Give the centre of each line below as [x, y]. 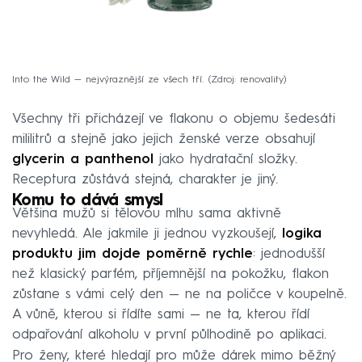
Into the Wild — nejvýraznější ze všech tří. [108, 80]
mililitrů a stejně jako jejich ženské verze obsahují [164, 139]
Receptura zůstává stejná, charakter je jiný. [145, 179]
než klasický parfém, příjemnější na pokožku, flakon [170, 274]
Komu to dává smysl [88, 201]
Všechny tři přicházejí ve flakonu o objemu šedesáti [174, 119]
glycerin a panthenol [83, 159]
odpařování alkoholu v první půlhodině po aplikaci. [169, 335]
